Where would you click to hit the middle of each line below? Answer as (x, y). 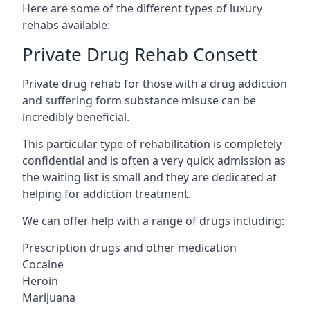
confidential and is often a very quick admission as (154, 160)
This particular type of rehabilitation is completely (152, 144)
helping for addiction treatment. (107, 193)
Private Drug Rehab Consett (140, 54)
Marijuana (49, 297)
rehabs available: (66, 25)
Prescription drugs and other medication (129, 247)
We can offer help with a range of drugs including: (153, 220)
